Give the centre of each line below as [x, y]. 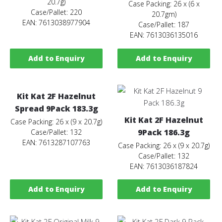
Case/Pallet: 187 [164, 25]
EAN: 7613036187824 [164, 166]
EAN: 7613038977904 [56, 23]
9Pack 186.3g [164, 132]
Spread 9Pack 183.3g [56, 108]
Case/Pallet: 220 [56, 12]
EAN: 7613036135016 [164, 35]
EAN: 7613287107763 [56, 142]
